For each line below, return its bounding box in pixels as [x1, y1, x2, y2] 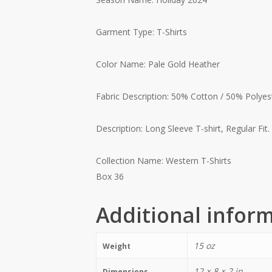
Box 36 [95, 170, 124, 182]
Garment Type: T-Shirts [95, 25, 187, 38]
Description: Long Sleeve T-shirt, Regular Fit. [95, 122, 270, 134]
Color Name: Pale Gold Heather [95, 58, 220, 70]
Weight [102, 240, 131, 251]
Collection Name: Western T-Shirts [95, 154, 231, 166]
